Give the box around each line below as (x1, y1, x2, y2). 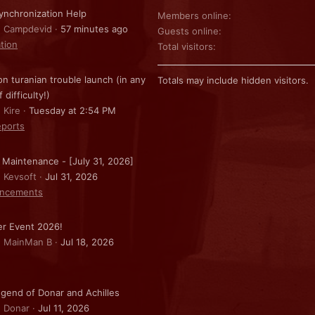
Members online (157, 9, 229, 21)
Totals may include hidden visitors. (157, 74, 309, 86)
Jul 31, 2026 (45, 170, 98, 182)
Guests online (157, 25, 219, 37)
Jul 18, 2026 (60, 236, 114, 248)
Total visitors (157, 40, 213, 52)
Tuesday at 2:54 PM (29, 105, 116, 117)
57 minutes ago (60, 23, 128, 35)
